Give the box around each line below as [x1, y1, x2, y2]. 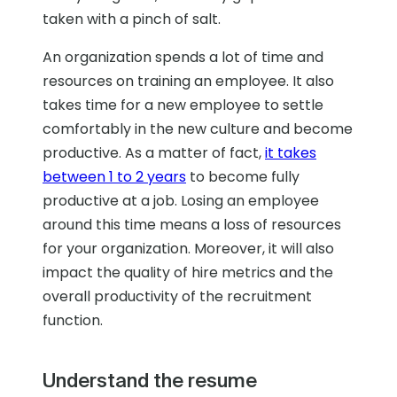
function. [43, 310, 103, 331]
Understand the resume [43, 369, 257, 392]
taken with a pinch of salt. [43, 9, 221, 30]
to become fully [186, 167, 300, 188]
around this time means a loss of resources [43, 214, 341, 236]
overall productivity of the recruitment [43, 286, 312, 307]
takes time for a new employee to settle [43, 95, 323, 116]
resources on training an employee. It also [43, 71, 334, 92]
